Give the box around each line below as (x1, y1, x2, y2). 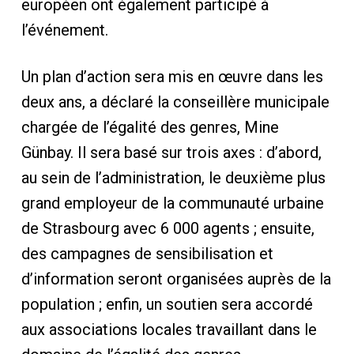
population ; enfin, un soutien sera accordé (21, 295, 313, 314)
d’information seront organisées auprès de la (21, 269, 331, 288)
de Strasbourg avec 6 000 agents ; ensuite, (21, 219, 314, 238)
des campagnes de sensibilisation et (21, 244, 273, 263)
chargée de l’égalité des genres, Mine (21, 118, 279, 137)
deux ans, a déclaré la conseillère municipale (21, 92, 330, 111)
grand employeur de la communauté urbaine (21, 194, 324, 213)
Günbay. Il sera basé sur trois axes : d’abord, (21, 143, 322, 162)
